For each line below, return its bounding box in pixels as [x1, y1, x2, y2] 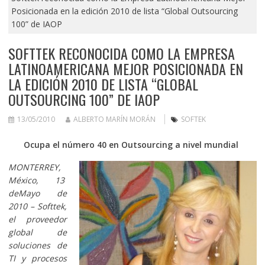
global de [8, 226, 67, 238]
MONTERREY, [8, 161, 61, 173]
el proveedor [8, 213, 67, 225]
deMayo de [8, 187, 67, 199]
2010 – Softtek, [8, 200, 67, 212]
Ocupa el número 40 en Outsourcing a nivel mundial [24, 138, 239, 150]
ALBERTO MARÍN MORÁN [73, 114, 156, 124]
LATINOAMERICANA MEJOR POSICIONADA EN [8, 57, 243, 79]
